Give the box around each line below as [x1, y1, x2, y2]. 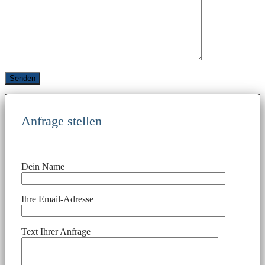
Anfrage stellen [21, 113, 102, 128]
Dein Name [21, 161, 64, 172]
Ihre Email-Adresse [21, 193, 93, 204]
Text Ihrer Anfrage [21, 226, 91, 237]
